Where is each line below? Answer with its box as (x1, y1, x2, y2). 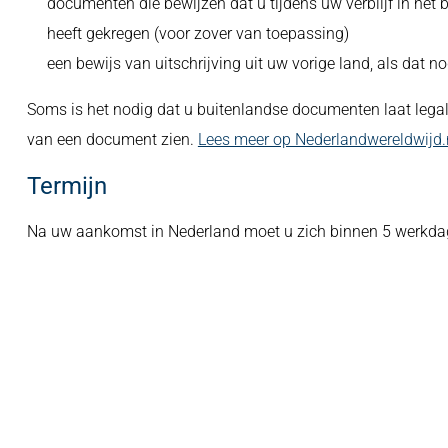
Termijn (26, 172, 107, 200)
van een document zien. (26, 130, 198, 149)
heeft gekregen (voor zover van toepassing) (46, 24, 349, 43)
